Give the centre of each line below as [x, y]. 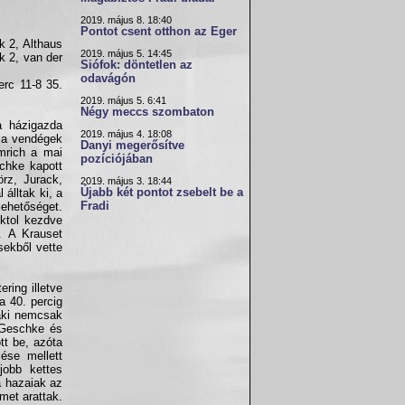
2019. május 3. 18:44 [126, 181]
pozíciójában [117, 159]
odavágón [108, 79]
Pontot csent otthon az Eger [159, 32]
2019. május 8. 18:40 [126, 20]
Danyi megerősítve [132, 146]
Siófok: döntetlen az [137, 65]
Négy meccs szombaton [147, 112]
